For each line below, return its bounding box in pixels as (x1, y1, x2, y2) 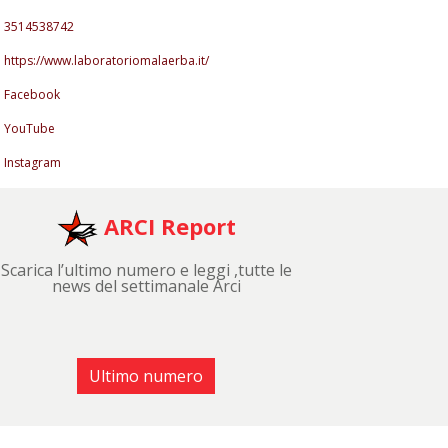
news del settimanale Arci (51, 274, 241, 297)
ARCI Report (98, 210, 237, 241)
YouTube (4, 119, 55, 137)
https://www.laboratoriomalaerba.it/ (4, 51, 209, 69)
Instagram (4, 153, 61, 171)
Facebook (4, 85, 60, 103)
